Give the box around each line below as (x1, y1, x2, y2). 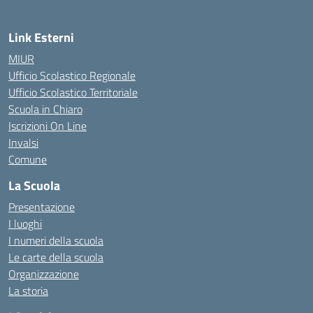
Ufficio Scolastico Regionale (8, 67, 136, 84)
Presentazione (8, 198, 75, 215)
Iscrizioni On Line (8, 117, 87, 134)
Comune (8, 151, 47, 168)
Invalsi (8, 134, 38, 151)
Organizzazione (8, 265, 79, 282)
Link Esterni (8, 28, 74, 47)
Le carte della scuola (8, 249, 103, 265)
